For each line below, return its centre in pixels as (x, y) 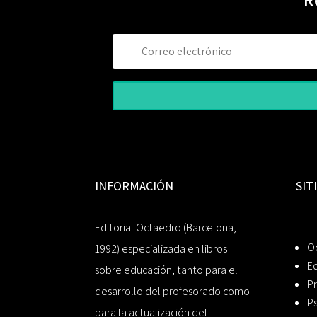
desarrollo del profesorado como (173, 292)
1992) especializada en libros (161, 249)
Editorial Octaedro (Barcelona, (166, 228)
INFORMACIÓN (134, 185)
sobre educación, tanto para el (167, 270)
